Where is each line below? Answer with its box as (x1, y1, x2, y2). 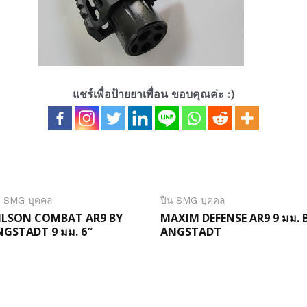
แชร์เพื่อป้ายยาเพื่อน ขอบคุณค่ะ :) (73, 87, 234, 101)
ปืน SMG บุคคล (160, 195, 225, 206)
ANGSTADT (160, 224, 221, 240)
